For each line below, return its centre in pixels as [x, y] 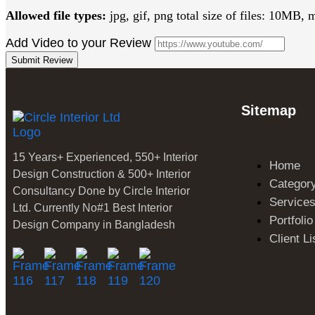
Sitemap [269, 111]
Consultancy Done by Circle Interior [101, 191]
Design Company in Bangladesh [94, 225]
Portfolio [291, 221]
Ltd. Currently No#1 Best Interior [92, 208]
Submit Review [42, 60]
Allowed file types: [56, 16]
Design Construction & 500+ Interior [102, 174]
